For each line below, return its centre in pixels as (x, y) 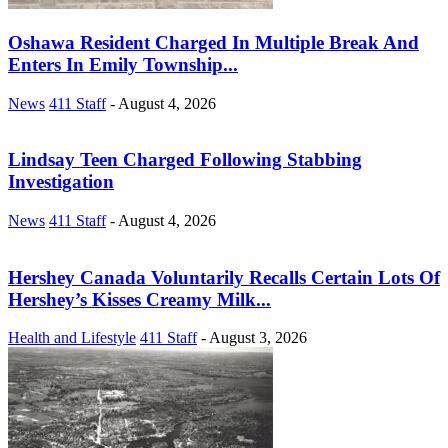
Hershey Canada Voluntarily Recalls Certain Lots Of (224, 277)
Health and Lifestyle (72, 338)
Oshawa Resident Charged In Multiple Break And (213, 42)
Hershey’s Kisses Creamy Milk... (139, 299)
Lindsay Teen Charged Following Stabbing (185, 160)
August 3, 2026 (258, 338)
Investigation (61, 182)
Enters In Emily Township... (123, 64)
